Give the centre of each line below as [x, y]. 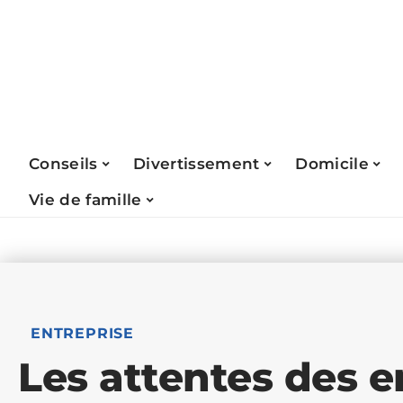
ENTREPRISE [82, 333]
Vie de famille [85, 199]
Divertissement [197, 163]
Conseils [63, 163]
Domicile [332, 163]
